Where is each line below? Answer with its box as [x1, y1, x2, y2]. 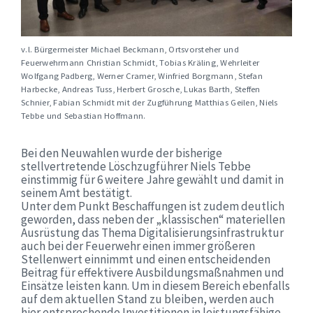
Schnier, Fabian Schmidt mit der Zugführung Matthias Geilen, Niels [21, 96, 278, 108]
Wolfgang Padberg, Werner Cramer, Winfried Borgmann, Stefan [21, 69, 263, 81]
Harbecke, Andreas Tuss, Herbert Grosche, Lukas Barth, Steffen [21, 82, 261, 94]
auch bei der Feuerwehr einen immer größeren [21, 238, 255, 254]
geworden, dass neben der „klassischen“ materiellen [21, 211, 285, 227]
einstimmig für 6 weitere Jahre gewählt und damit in [21, 171, 284, 187]
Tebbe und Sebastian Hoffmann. [21, 109, 146, 121]
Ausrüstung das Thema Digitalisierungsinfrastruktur [21, 224, 284, 240]
